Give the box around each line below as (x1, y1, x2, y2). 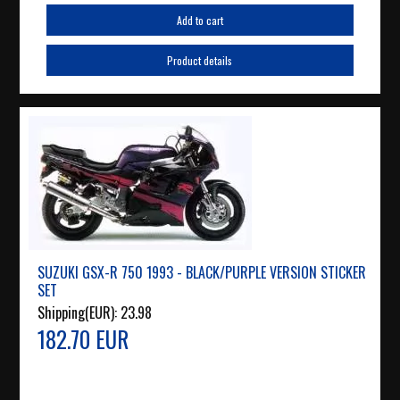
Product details (167, 53, 233, 69)
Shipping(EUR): (37, 302, 121, 324)
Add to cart (176, 12, 223, 29)
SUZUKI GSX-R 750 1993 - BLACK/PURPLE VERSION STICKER (37, 262, 367, 284)
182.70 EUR (37, 322, 129, 356)
